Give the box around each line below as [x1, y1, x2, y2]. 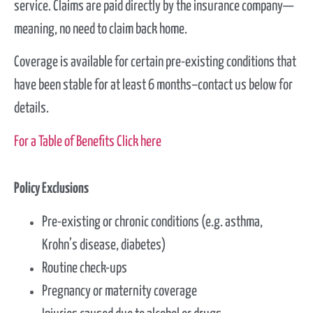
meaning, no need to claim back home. [14, 22, 187, 36]
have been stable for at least [14, 78, 148, 93]
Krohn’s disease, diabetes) [42, 238, 166, 252]
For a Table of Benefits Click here [14, 134, 161, 149]
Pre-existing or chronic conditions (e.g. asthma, [42, 214, 263, 229]
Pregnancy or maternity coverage [42, 284, 197, 298]
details [14, 101, 46, 116]
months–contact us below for [156, 78, 293, 93]
